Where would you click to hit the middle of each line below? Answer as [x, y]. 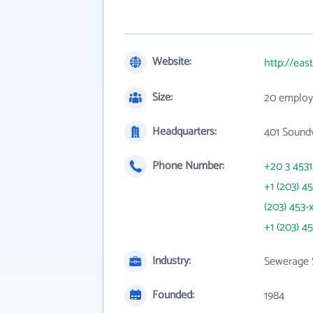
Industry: [172, 261]
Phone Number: [188, 166]
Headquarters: [184, 132]
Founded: [173, 295]
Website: [172, 62]
